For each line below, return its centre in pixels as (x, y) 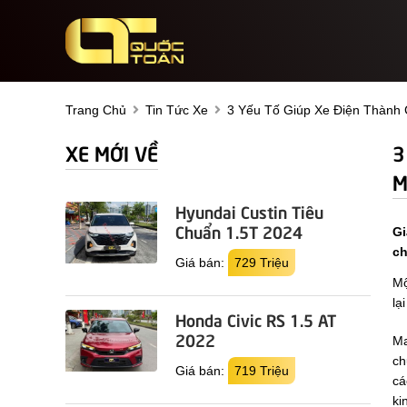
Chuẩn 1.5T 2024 (238, 231)
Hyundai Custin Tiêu (249, 211)
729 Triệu (261, 263)
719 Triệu (261, 371)
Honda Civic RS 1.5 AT (255, 319)
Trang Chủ (96, 110)
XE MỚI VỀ (112, 152)
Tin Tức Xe (177, 110)
